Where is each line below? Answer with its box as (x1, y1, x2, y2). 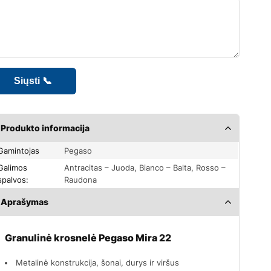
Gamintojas (4, 145, 40, 155)
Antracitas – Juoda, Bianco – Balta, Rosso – (64, 162, 226, 172)
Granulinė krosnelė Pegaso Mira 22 (5, 231, 172, 244)
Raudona (64, 174, 97, 184)
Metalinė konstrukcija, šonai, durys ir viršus (16, 257, 180, 267)
